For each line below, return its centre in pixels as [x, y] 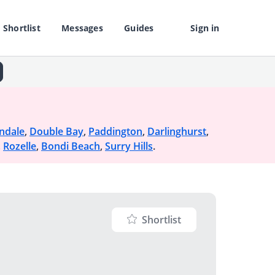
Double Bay [56, 131]
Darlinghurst [177, 131]
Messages [82, 28]
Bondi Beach [71, 146]
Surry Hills [129, 146]
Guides [139, 28]
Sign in [205, 28]
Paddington [115, 131]
